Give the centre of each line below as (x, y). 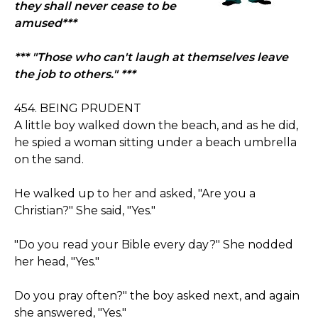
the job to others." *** (75, 74)
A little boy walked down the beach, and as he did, (156, 125)
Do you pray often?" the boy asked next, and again (157, 296)
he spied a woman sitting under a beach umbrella (155, 142)
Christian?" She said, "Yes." (85, 210)
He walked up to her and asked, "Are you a (135, 193)
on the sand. (49, 159)
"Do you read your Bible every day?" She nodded (154, 245)
